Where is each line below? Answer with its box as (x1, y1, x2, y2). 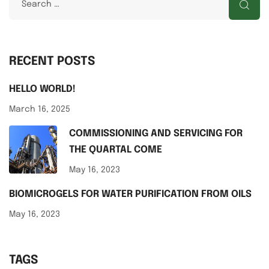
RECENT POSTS (9, 55, 95, 68)
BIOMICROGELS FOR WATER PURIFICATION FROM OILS (9, 189, 252, 200)
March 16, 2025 (9, 105, 70, 114)
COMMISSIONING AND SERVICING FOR (69, 128, 243, 139)
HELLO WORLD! (9, 84, 76, 95)
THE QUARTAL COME (69, 145, 162, 156)
